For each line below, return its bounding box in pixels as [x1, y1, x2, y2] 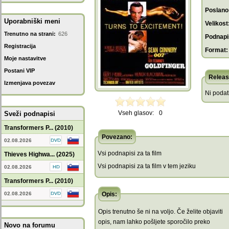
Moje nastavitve [4, 55, 46, 61]
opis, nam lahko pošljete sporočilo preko [98, 218, 210, 225]
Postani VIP [4, 67, 35, 74]
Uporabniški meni [4, 17, 60, 25]
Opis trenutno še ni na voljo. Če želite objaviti [98, 208, 223, 215]
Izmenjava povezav [4, 80, 55, 86]
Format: [205, 47, 228, 54]
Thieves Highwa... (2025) [4, 151, 75, 158]
